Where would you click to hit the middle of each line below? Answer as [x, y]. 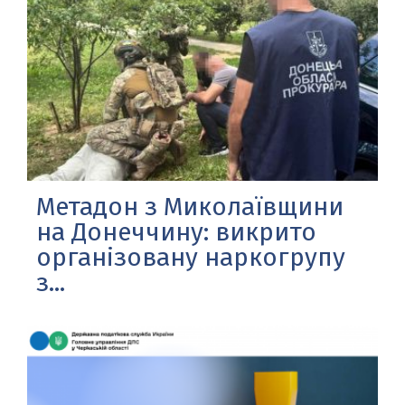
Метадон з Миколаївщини [190, 206]
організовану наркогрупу [191, 257]
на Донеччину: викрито [176, 231]
